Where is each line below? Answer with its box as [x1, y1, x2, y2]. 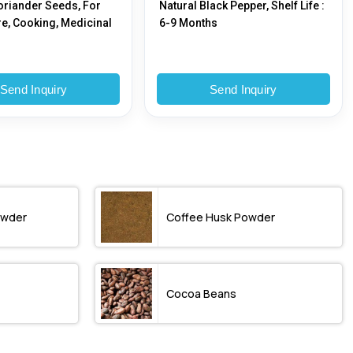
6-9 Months [159, 17, 218, 30]
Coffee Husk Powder [166, 209, 276, 225]
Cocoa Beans [166, 285, 237, 301]
